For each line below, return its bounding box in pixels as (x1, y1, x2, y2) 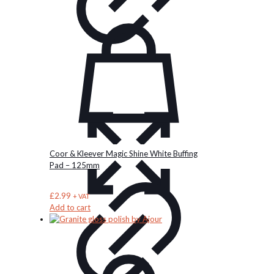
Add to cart (50, 202, 91, 212)
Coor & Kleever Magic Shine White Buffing (50, 149, 198, 159)
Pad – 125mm (50, 160, 100, 171)
